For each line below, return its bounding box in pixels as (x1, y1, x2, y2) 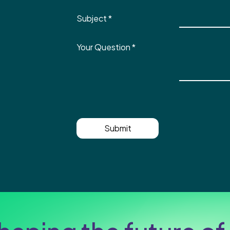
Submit (104, 123, 131, 133)
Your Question (76, 42, 131, 52)
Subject (76, 13, 107, 24)
